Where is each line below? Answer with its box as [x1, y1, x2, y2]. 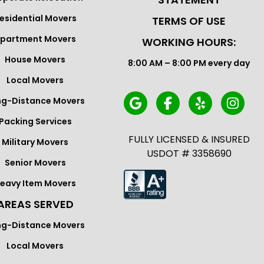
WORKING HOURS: [142, 34, 236, 49]
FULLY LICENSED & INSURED [128, 132, 250, 146]
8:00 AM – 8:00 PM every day [128, 57, 250, 69]
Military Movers [2, 136, 68, 148]
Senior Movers [4, 156, 66, 169]
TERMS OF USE [152, 13, 226, 28]
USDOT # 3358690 [146, 146, 232, 160]
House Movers [5, 53, 65, 65]
